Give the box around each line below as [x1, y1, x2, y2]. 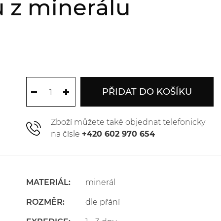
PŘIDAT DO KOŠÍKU [102, 86, 192, 97]
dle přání [85, 197, 120, 207]
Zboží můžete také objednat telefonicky [50, 117, 205, 127]
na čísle [50, 129, 82, 139]
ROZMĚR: [26, 197, 65, 207]
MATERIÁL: [26, 178, 71, 187]
